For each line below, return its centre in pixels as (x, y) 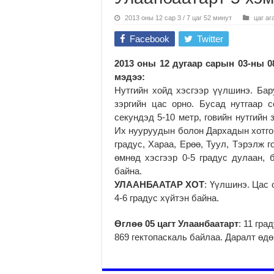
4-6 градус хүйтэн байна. (167, 198)
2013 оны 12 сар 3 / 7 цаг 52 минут (178, 17)
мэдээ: (130, 76)
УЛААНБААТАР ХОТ (160, 184)
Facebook (150, 39)
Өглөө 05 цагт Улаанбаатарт (177, 223)
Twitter (210, 39)
